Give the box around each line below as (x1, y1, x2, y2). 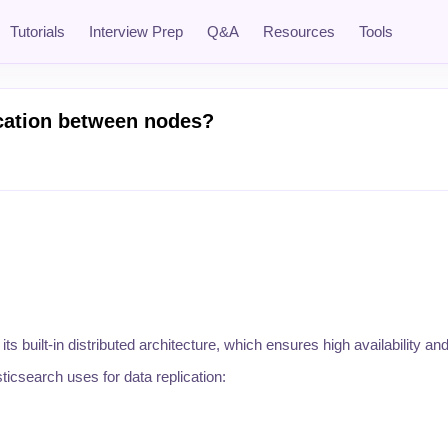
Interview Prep (89, 22, 183, 40)
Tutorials (10, 22, 65, 40)
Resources (263, 22, 335, 40)
